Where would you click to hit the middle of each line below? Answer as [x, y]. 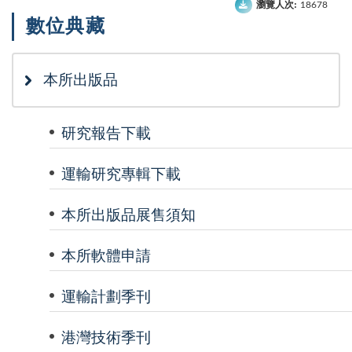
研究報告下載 [106, 134]
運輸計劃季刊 [106, 297]
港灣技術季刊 [106, 338]
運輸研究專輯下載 [121, 174]
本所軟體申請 [106, 256]
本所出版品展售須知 [128, 215]
